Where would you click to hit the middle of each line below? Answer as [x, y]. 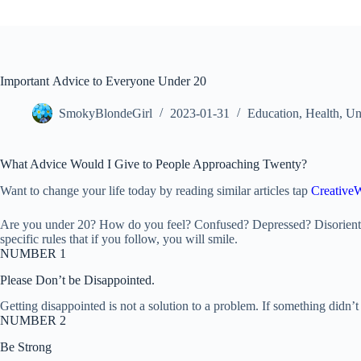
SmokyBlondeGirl [106, 114]
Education [273, 114]
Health [322, 114]
